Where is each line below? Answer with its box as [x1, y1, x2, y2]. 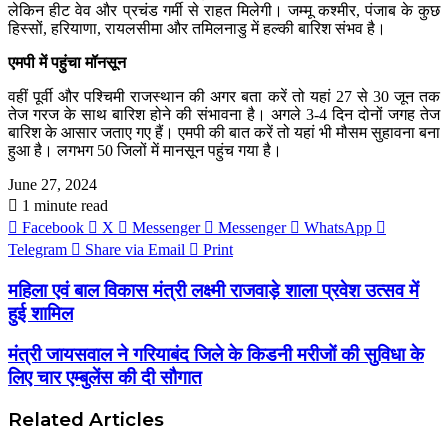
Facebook [22, 218, 84, 236]
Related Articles [8, 407, 164, 431]
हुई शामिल [8, 301, 73, 325]
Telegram [8, 240, 67, 258]
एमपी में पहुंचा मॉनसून [8, 53, 126, 71]
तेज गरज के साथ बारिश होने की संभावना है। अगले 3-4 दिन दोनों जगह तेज [8, 105, 440, 123]
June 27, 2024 [8, 175, 97, 193]
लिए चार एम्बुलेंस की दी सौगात [8, 366, 202, 390]
